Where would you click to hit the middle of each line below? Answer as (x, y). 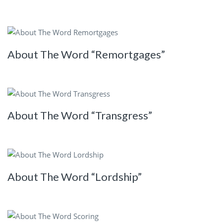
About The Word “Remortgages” (86, 54)
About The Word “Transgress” (80, 115)
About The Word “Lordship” (75, 176)
